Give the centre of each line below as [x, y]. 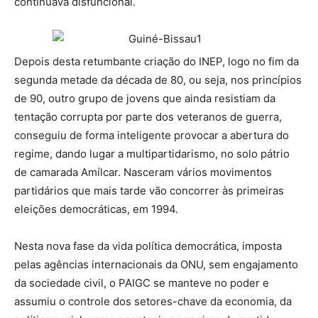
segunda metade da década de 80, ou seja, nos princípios [158, 80]
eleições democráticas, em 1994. [96, 209]
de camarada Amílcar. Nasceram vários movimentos [143, 172]
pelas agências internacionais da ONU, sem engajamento [156, 265]
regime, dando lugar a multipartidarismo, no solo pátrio [152, 154]
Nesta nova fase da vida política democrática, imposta [148, 246]
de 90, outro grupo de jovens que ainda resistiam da [145, 99]
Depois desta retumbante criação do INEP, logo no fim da [157, 62]
